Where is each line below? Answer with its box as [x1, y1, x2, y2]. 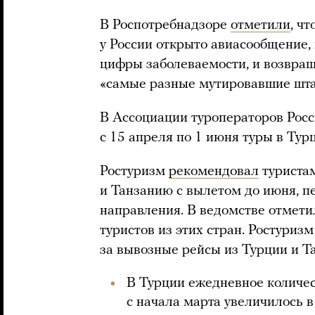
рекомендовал [169, 165, 259, 179]
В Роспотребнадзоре [100, 18, 231, 32]
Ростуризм [100, 165, 169, 179]
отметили [231, 18, 290, 32]
